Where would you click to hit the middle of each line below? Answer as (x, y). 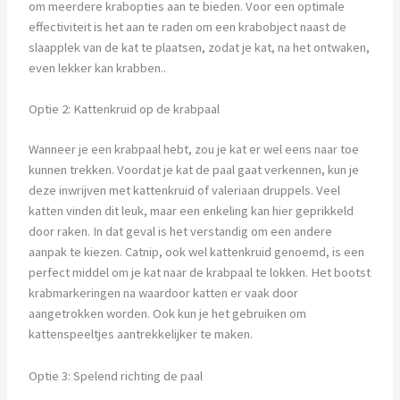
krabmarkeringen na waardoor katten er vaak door (163, 293)
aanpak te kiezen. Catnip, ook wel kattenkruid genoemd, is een (196, 252)
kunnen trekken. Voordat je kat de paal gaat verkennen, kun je (193, 170)
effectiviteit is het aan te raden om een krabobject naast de (187, 27)
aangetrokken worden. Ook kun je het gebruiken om (167, 314)
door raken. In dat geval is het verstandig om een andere (180, 232)
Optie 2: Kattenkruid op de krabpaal (124, 109)
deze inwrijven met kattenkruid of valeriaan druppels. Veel (184, 191)
